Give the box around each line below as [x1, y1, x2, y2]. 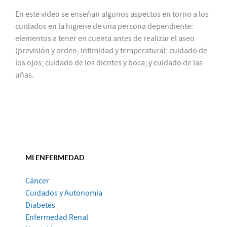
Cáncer [25, 175, 49, 186]
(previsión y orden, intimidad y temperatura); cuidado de [15, 45, 207, 56]
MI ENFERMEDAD [25, 152, 85, 162]
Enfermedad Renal [25, 212, 88, 222]
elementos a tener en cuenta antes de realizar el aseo [15, 33, 195, 44]
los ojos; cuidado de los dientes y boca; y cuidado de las [15, 57, 203, 68]
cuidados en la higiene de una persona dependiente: [15, 21, 193, 31]
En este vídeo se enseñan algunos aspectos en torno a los [15, 9, 209, 19]
